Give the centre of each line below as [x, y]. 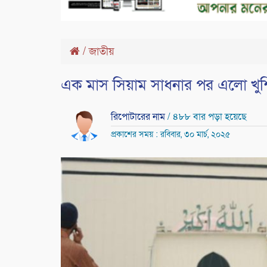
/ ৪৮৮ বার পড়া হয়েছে [207, 117]
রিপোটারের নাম [139, 117]
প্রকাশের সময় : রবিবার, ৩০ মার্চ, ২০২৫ [170, 135]
